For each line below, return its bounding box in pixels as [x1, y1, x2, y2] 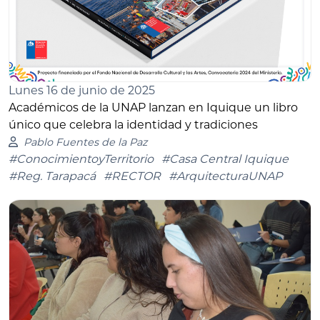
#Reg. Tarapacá [9, 169, 96, 184]
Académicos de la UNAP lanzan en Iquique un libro [9, 101, 298, 115]
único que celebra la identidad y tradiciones [9, 118, 258, 132]
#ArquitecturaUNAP [169, 169, 282, 184]
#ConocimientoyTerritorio [9, 152, 154, 166]
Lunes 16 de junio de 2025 [9, 84, 155, 98]
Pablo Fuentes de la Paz [23, 136, 147, 149]
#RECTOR [104, 169, 161, 184]
